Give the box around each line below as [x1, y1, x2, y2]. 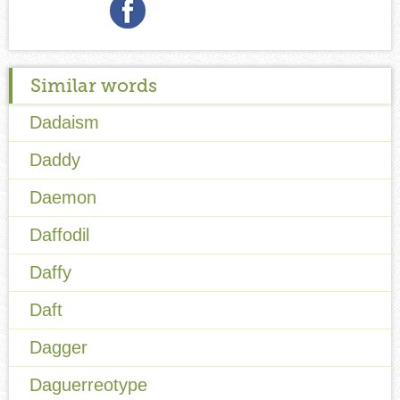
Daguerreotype [29, 374, 147, 395]
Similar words [30, 73, 157, 96]
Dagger [29, 337, 87, 357]
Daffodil [29, 224, 89, 245]
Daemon [29, 187, 96, 207]
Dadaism [29, 112, 99, 132]
